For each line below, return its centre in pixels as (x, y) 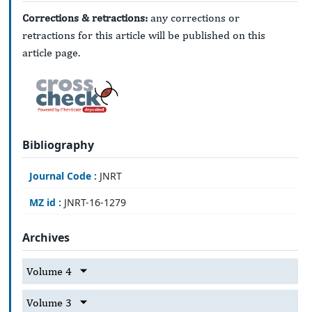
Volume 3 (49, 302)
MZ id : (45, 203)
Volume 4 (49, 271)
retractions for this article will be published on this (144, 36)
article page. (51, 53)
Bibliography (58, 145)
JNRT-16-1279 (94, 203)
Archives (46, 238)
